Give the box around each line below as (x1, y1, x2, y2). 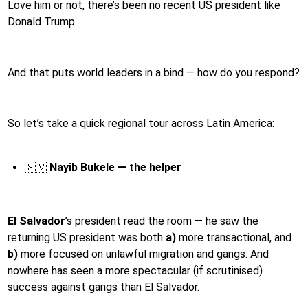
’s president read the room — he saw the (65, 214, 258, 228)
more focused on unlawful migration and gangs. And (18, 247, 269, 261)
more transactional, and (176, 230, 291, 244)
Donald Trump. (8, 14, 77, 28)
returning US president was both (8, 230, 166, 244)
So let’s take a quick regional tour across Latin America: (8, 116, 274, 130)
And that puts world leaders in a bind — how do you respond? (8, 65, 300, 79)
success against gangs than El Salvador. (8, 280, 199, 294)
